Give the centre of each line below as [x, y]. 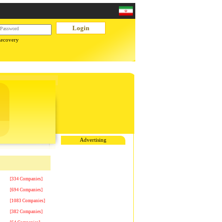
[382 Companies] [26, 212]
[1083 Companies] [28, 201]
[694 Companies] [26, 190]
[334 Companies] [26, 179]
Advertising [93, 140]
